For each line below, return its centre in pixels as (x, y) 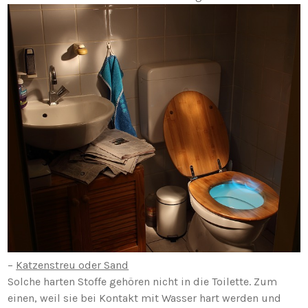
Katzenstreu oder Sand (73, 265)
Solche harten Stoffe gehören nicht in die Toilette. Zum (143, 281)
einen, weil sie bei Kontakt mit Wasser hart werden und (145, 298)
